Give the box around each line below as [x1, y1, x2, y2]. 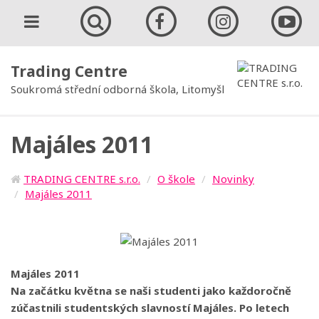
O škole [157, 172, 195, 186]
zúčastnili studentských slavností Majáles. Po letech [11, 300, 289, 315]
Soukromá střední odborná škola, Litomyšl [11, 82, 224, 96]
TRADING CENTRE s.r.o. [23, 172, 140, 186]
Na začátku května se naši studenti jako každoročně [11, 283, 291, 298]
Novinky [212, 172, 254, 186]
